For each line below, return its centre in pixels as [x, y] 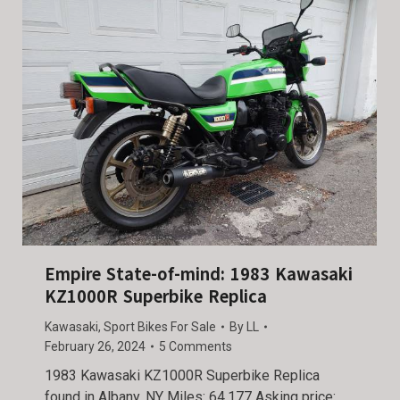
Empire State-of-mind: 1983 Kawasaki [199, 274]
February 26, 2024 [95, 346]
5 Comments [196, 346]
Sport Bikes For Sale [160, 326]
